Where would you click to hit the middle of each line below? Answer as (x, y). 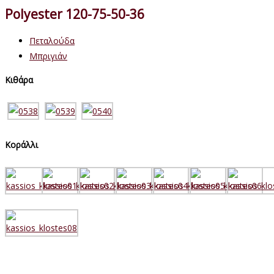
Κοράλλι (21, 144)
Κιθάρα (19, 80)
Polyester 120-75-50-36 (75, 14)
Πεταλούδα (52, 40)
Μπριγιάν (48, 56)
